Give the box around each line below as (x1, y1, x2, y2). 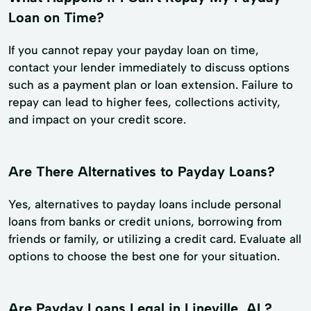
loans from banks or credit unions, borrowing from (8, 214, 282, 228)
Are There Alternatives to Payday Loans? (8, 162, 275, 180)
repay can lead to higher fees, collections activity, (8, 94, 280, 109)
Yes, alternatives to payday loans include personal (8, 196, 281, 211)
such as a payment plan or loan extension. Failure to (8, 77, 293, 92)
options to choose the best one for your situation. (8, 249, 280, 263)
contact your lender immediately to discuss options (8, 60, 289, 74)
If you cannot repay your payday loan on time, (8, 42, 259, 57)
